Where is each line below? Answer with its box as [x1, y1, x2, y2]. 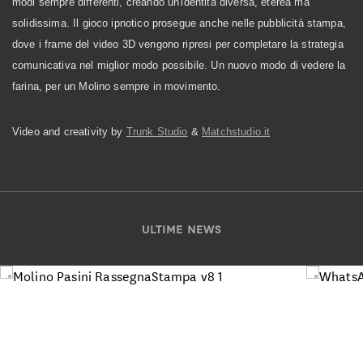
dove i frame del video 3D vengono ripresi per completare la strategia [12, 38, 344, 50]
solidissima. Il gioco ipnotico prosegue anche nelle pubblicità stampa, [12, 17, 346, 29]
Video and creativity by [12, 126, 126, 138]
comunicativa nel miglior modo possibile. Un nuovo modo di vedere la [12, 59, 346, 71]
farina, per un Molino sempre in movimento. [12, 80, 221, 92]
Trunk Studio [126, 126, 188, 138]
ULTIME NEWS [142, 220, 221, 237]
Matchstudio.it [202, 126, 271, 138]
